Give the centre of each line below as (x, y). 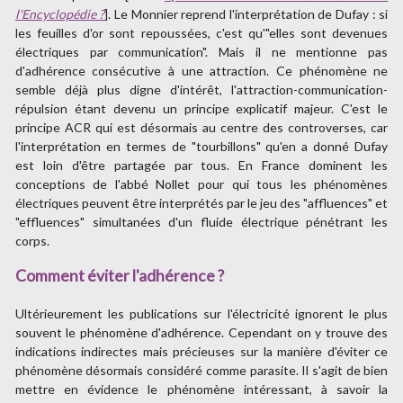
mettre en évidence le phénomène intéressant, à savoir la (201, 389)
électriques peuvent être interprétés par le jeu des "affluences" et (201, 203)
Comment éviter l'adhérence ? (119, 275)
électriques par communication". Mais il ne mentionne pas (201, 52)
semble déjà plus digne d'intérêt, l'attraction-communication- (201, 90)
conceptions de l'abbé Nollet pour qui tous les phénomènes (201, 184)
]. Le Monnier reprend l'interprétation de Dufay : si (246, 14)
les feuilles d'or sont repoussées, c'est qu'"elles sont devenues (201, 33)
